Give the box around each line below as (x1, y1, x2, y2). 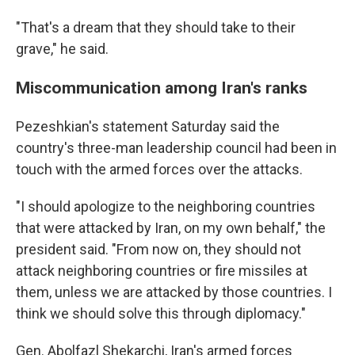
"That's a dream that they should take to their (16, 19, 296, 36)
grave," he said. (16, 40, 109, 57)
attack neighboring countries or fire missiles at (16, 262, 307, 279)
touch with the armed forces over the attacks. (16, 161, 303, 177)
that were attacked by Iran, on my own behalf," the (16, 219, 326, 236)
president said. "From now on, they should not (16, 241, 301, 258)
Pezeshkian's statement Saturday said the (16, 118, 280, 135)
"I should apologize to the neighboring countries (16, 198, 315, 215)
